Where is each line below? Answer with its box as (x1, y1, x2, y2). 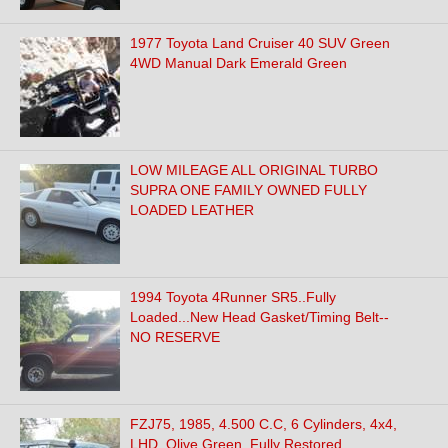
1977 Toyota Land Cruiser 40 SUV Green (130, 35, 390, 51)
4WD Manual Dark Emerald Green (130, 55, 347, 71)
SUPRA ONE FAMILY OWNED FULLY (130, 182, 367, 198)
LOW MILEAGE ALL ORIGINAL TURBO (130, 162, 378, 178)
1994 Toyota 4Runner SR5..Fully (130, 289, 336, 305)
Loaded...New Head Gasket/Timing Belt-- (130, 309, 389, 325)
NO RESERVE (130, 329, 220, 345)
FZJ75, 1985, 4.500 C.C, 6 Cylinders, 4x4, (130, 416, 397, 432)
